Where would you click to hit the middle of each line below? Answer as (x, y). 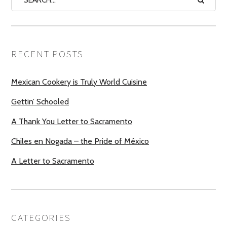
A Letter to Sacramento (53, 161)
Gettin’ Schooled (40, 102)
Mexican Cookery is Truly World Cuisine (79, 82)
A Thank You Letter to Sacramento (72, 121)
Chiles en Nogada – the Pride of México (80, 141)
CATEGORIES (41, 217)
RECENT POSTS (47, 54)
